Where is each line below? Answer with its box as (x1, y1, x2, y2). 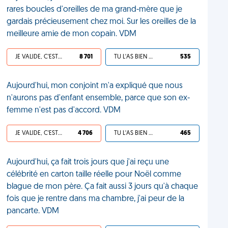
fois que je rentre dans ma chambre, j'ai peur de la (7, 195, 185, 203)
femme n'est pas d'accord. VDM (7, 106, 121, 115)
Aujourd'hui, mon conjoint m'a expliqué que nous (7, 82, 183, 90)
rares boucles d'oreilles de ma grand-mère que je (7, 6, 183, 14)
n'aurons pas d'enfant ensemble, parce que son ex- (7, 94, 190, 102)
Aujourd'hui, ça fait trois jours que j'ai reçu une (7, 158, 169, 166)
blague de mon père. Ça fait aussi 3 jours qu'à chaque (7, 183, 198, 191)
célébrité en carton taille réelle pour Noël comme (7, 170, 182, 179)
